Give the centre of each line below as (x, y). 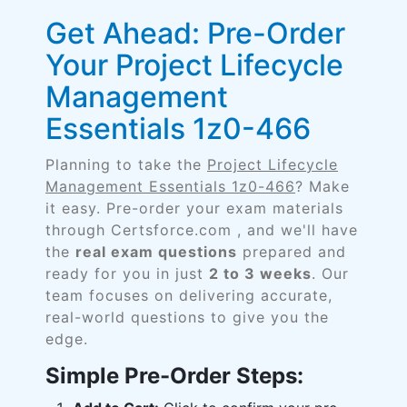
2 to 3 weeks (260, 273)
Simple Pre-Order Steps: (174, 376)
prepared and (292, 252)
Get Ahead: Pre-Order (195, 33)
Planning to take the (126, 164)
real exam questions (156, 252)
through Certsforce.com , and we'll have (202, 230)
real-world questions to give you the (187, 317)
